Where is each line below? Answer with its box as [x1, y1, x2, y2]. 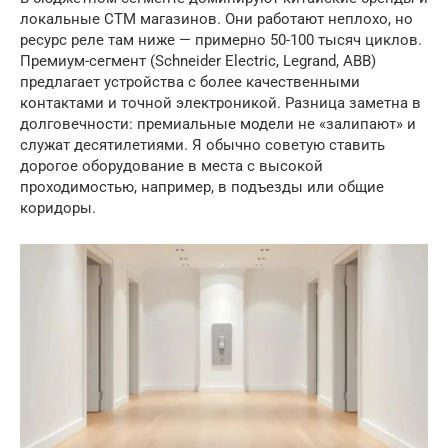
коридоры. [20, 198, 96, 217]
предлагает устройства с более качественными [20, 72, 360, 91]
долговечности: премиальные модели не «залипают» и [20, 114, 416, 133]
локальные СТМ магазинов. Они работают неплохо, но [20, 9, 413, 28]
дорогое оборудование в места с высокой [20, 156, 323, 175]
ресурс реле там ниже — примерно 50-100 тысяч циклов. [20, 30, 422, 49]
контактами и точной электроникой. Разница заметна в [20, 93, 421, 112]
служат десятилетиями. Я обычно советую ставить [20, 135, 385, 154]
